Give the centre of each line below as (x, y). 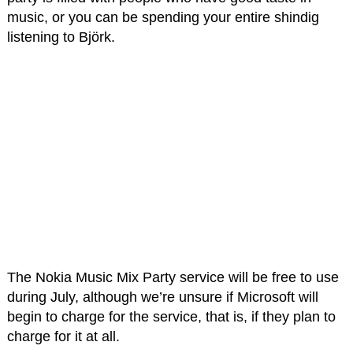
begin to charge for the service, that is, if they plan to (171, 317)
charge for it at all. (63, 337)
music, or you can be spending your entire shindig (163, 18)
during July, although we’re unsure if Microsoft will (162, 297)
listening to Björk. (61, 37)
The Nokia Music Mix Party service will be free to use (173, 278)
